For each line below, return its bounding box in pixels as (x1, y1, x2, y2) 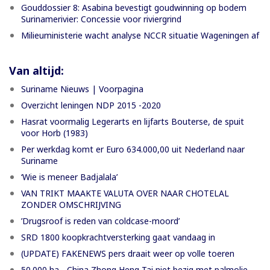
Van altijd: (9, 63, 64, 78)
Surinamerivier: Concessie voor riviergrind (21, 13, 181, 25)
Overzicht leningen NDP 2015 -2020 (21, 99, 161, 111)
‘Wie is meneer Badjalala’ (21, 171, 118, 183)
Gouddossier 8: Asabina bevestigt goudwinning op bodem (21, 1, 246, 13)
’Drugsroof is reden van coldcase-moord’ (21, 215, 180, 227)
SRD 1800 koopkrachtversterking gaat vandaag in (21, 231, 215, 243)
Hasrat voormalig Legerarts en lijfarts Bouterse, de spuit (21, 115, 244, 127)
